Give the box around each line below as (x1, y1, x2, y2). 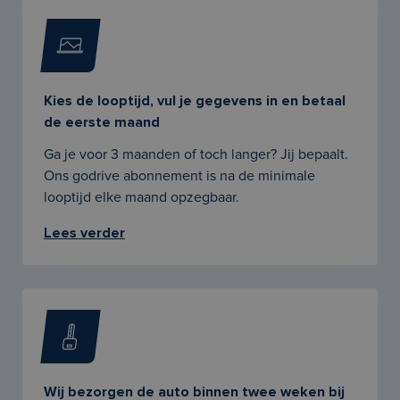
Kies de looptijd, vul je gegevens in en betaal (44, 94, 346, 108)
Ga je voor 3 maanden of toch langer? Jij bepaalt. (44, 147, 348, 162)
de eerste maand (44, 115, 160, 129)
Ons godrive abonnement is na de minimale (44, 169, 315, 183)
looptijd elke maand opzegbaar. (44, 190, 239, 204)
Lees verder (44, 226, 125, 240)
